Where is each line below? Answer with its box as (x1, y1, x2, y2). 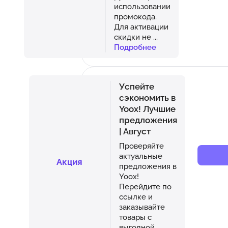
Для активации (113, 22, 168, 31)
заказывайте (119, 202, 165, 211)
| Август (119, 126, 151, 136)
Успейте (119, 81, 154, 92)
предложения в (119, 161, 177, 170)
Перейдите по (119, 182, 172, 191)
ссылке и (119, 192, 153, 201)
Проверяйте (119, 141, 164, 150)
